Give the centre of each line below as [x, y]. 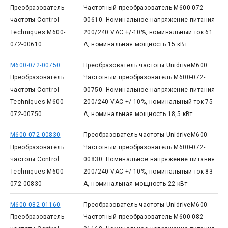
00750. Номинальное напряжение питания [149, 90]
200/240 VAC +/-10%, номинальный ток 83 [148, 172]
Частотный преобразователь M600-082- [144, 217]
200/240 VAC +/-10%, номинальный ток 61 [148, 32]
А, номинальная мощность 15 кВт [135, 44]
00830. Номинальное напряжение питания [149, 159]
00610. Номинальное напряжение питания [149, 20]
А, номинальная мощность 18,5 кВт [138, 114]
